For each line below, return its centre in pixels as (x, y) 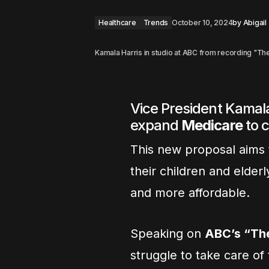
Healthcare (117, 23)
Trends (156, 23)
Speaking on (168, 234)
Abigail (255, 23)
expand (156, 125)
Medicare (212, 125)
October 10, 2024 (202, 23)
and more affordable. (190, 193)
